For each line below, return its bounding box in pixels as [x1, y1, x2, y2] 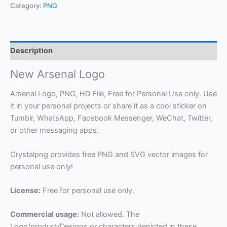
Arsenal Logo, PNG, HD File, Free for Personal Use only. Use [10, 89, 217, 99]
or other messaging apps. [10, 126, 99, 135]
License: [10, 186, 41, 196]
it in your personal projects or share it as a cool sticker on [10, 101, 207, 111]
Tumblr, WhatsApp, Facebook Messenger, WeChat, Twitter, [10, 113, 212, 123]
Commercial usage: [10, 210, 79, 219]
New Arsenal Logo [10, 67, 105, 81]
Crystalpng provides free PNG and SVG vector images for [10, 149, 208, 159]
